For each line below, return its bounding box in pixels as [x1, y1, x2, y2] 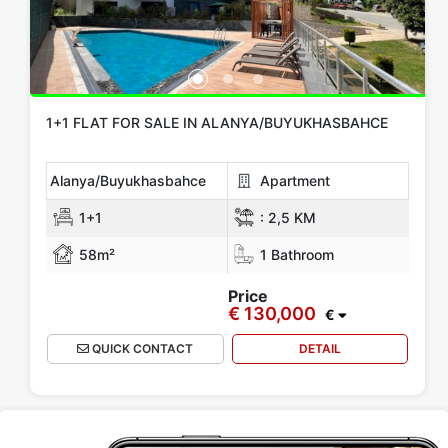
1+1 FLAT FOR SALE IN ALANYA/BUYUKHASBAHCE [46, 114, 388, 132]
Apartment [256, 172, 330, 190]
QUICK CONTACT [89, 341, 194, 357]
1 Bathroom [256, 246, 334, 264]
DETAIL [298, 341, 341, 357]
